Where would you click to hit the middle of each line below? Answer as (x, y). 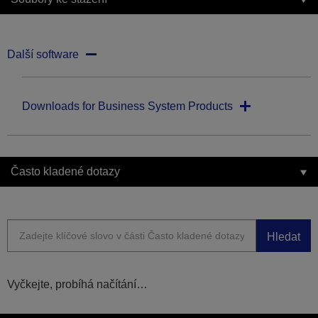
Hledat (284, 236)
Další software (43, 55)
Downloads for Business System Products (127, 106)
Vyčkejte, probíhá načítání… (77, 285)
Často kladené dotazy (65, 172)
